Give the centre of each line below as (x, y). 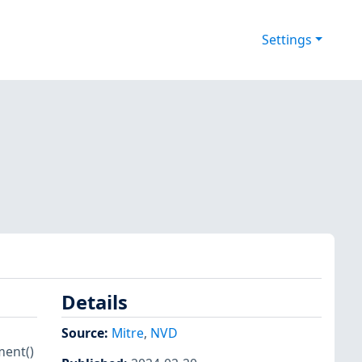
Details (95, 303)
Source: (86, 333)
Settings (286, 40)
